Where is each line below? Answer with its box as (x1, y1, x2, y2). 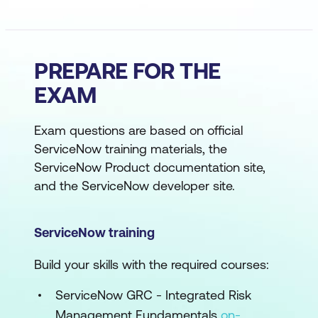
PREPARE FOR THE (34, 57, 221, 84)
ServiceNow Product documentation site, (34, 160, 265, 175)
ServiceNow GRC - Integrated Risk (55, 287, 251, 302)
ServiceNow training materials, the (34, 141, 227, 156)
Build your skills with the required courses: (34, 257, 269, 272)
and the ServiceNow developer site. (34, 178, 235, 193)
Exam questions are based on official (34, 123, 243, 138)
